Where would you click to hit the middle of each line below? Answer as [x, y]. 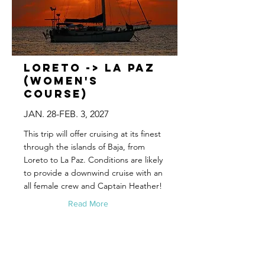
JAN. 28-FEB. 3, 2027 [66, 114]
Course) [56, 94]
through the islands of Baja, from [84, 147]
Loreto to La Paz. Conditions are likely [93, 160]
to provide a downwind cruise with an [93, 173]
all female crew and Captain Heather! [93, 186]
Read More [88, 203]
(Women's [61, 81]
